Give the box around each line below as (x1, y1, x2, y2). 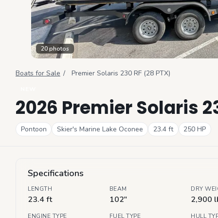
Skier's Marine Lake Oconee (56, 124, 143, 134)
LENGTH (28, 184, 52, 193)
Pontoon (20, 124, 47, 134)
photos (48, 45, 69, 53)
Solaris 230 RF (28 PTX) (97, 69, 171, 78)
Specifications (28, 167, 84, 179)
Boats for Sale (16, 69, 60, 78)
